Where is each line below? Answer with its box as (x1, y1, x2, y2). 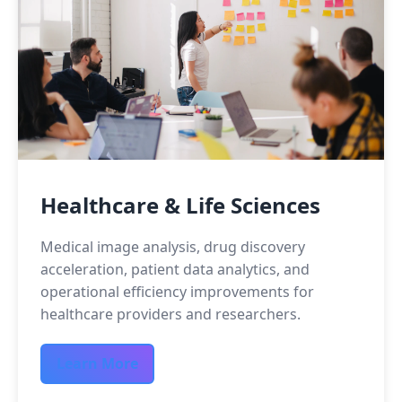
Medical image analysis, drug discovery (40, 237, 305, 257)
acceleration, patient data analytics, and (40, 259, 310, 279)
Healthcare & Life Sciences (40, 190, 320, 220)
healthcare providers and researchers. (40, 304, 301, 324)
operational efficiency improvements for (40, 282, 314, 301)
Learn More (57, 354, 138, 373)
